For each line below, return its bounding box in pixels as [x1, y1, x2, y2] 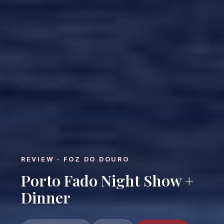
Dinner [20, 186, 70, 207]
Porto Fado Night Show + [20, 169, 193, 190]
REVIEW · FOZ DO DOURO [20, 155, 129, 163]
